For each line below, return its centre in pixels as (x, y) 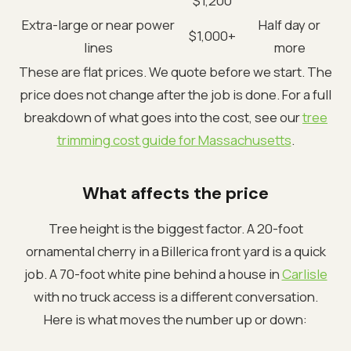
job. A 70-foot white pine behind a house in (153, 273)
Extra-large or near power (98, 24)
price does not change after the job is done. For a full (175, 94)
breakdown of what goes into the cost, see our (163, 117)
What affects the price (175, 193)
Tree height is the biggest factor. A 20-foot (175, 228)
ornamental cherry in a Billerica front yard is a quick (175, 251)
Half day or (289, 24)
